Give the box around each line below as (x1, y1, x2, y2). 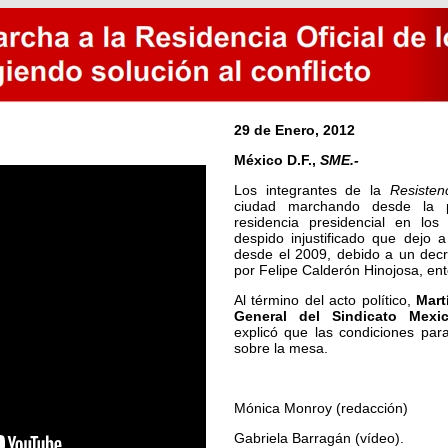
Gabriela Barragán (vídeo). (234, 430, 404, 446)
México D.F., (234, 152, 320, 168)
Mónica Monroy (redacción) (234, 400, 408, 416)
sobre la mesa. (234, 340, 328, 356)
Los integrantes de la (234, 182, 390, 198)
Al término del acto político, (234, 292, 417, 308)
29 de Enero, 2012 (234, 122, 355, 138)
